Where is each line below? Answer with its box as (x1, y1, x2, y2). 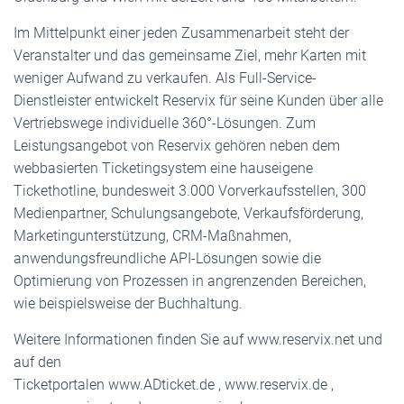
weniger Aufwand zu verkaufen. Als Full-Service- (14, 69, 317, 87)
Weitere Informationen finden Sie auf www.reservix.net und (14, 331, 382, 348)
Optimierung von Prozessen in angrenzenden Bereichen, (14, 272, 366, 289)
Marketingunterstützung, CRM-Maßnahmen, (14, 227, 291, 244)
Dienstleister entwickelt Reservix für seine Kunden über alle (14, 92, 383, 109)
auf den (14, 353, 61, 371)
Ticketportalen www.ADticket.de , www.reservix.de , (14, 376, 334, 393)
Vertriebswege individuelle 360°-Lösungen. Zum (14, 115, 316, 132)
